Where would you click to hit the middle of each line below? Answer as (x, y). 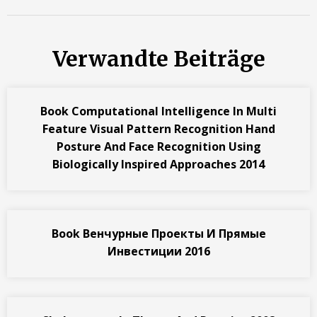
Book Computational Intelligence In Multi (158, 111)
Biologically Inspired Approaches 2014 (158, 165)
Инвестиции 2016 (158, 252)
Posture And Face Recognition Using (158, 147)
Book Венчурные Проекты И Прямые (158, 234)
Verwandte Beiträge (158, 59)
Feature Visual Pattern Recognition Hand (158, 129)
